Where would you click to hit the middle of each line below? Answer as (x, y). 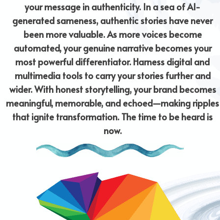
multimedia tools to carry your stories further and (112, 76)
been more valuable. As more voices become (112, 34)
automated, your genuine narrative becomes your (112, 48)
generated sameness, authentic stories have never (112, 21)
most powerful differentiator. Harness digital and (112, 62)
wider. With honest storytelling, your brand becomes (112, 89)
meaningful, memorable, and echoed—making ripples (112, 103)
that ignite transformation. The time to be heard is (112, 117)
